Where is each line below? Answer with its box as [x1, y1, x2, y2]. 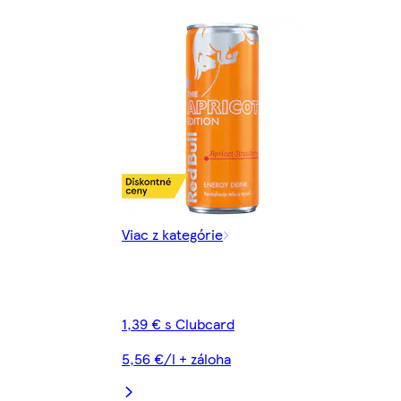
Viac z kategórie [122, 224, 223, 245]
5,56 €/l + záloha [122, 348, 231, 370]
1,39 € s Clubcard [122, 313, 235, 335]
